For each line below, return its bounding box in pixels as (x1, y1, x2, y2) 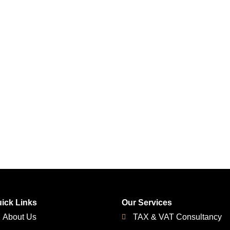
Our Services (121, 198, 172, 207)
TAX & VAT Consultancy (133, 212, 222, 221)
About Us (2, 212, 36, 221)
